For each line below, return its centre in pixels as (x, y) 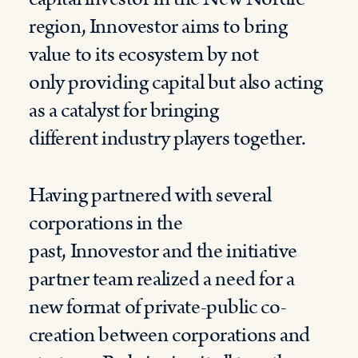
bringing (183, 111)
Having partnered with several (150, 195)
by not (233, 55)
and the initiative (228, 251)
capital (176, 83)
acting (298, 83)
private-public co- (215, 307)
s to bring (250, 27)
